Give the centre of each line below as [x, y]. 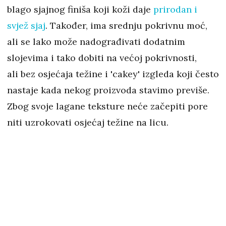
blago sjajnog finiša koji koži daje [80, 10]
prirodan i [175, 10]
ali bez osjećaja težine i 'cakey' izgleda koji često [113, 74]
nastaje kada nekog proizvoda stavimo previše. [108, 90]
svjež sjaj [26, 26]
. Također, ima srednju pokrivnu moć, [126, 26]
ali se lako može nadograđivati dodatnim [96, 42]
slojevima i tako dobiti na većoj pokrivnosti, [102, 58]
